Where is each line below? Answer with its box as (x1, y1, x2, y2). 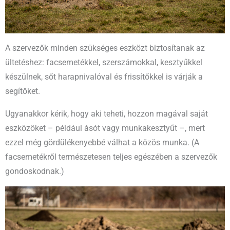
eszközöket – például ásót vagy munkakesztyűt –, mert (5, 123, 205, 133)
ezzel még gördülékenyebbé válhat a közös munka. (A (5, 138, 199, 147)
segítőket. (5, 87, 40, 97)
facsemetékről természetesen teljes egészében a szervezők (5, 152, 217, 162)
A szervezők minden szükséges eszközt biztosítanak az (5, 44, 205, 53)
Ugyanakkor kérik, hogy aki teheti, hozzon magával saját (5, 109, 208, 119)
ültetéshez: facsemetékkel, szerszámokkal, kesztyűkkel (5, 58, 202, 68)
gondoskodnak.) (5, 166, 64, 176)
